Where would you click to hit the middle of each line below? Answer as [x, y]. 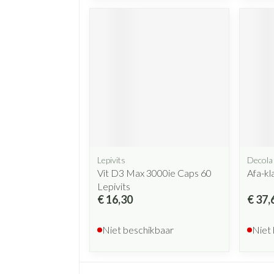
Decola [260, 160]
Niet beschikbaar [138, 230]
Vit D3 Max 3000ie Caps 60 [154, 173]
